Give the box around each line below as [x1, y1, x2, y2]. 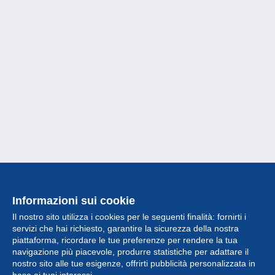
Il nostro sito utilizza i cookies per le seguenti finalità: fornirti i [12, 212, 246, 222]
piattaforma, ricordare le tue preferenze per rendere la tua [12, 235, 238, 245]
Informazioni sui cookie [12, 195, 135, 207]
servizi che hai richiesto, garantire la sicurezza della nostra [12, 223, 239, 233]
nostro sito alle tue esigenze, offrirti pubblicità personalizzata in [12, 258, 255, 268]
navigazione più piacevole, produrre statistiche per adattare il [12, 247, 249, 257]
